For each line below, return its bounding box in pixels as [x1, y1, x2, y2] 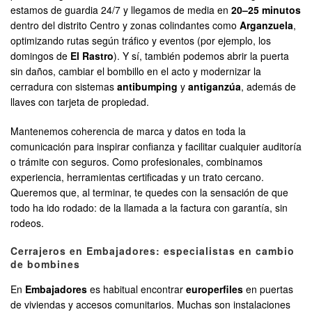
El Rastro [70, 49, 114, 63]
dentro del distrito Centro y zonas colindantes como [10, 18, 240, 33]
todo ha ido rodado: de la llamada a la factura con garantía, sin [10, 201, 288, 215]
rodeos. [10, 216, 44, 231]
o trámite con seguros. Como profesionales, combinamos [10, 155, 263, 169]
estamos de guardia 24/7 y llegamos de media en [10, 3, 231, 17]
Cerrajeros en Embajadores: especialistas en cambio [10, 244, 295, 258]
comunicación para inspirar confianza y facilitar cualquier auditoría [10, 139, 302, 154]
